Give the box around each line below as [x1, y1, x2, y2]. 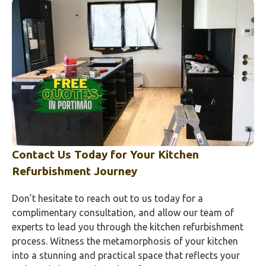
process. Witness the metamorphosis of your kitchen [12, 235, 238, 246]
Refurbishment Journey [12, 164, 137, 178]
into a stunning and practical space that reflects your [12, 249, 240, 261]
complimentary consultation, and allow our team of [12, 207, 234, 218]
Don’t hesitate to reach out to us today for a [12, 192, 203, 204]
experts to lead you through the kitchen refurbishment [12, 221, 243, 232]
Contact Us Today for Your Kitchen [12, 147, 199, 161]
